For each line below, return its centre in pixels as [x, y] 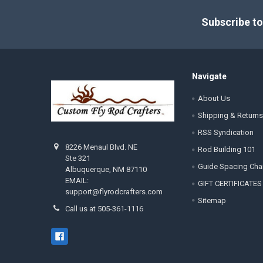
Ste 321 [78, 159]
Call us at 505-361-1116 [104, 209]
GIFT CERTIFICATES [230, 183]
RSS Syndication [225, 133]
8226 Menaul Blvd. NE [102, 147]
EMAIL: [77, 181]
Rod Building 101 [226, 150]
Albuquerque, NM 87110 [106, 170]
